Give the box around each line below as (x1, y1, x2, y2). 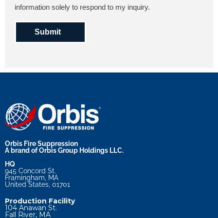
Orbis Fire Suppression (5, 139, 78, 147)
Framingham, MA (5, 173, 58, 182)
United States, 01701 (5, 180, 70, 188)
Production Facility (5, 196, 75, 205)
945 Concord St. (5, 166, 56, 175)
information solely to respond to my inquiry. (15, 2, 150, 11)
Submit (35, 27, 61, 36)
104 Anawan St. (5, 203, 57, 212)
